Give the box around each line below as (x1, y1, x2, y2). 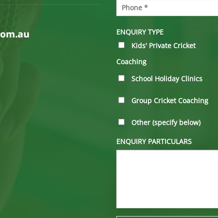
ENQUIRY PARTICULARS (116, 137, 192, 146)
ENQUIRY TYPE (116, 27, 163, 36)
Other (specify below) (131, 117, 200, 127)
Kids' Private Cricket (131, 41, 196, 51)
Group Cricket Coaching (131, 95, 208, 105)
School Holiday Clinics (131, 74, 202, 84)
